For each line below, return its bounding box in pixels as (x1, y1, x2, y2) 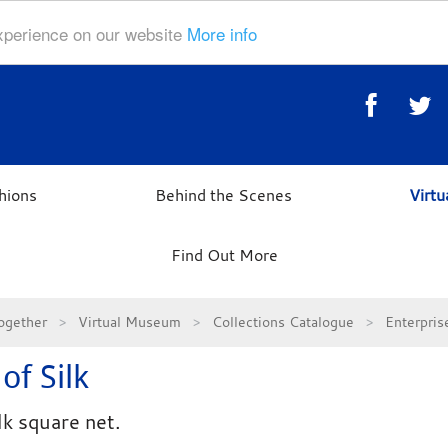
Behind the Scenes (154, 184, 292, 206)
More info (187, 20, 257, 46)
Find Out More (170, 244, 278, 266)
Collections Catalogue (211, 312, 354, 331)
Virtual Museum (77, 312, 181, 331)
